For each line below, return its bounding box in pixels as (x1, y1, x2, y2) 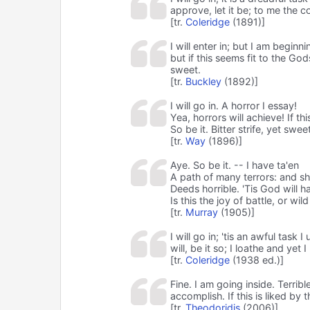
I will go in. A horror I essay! (170, 99, 297, 111)
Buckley (185, 75, 221, 87)
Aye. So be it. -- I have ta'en (170, 158, 299, 171)
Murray (185, 206, 218, 218)
